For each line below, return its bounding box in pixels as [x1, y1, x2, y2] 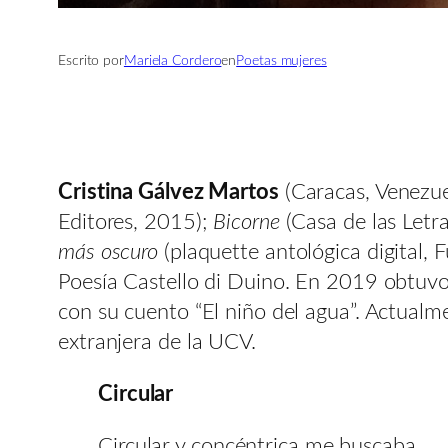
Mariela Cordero [123, 53, 222, 68]
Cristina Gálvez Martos [58, 180, 279, 203]
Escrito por [58, 53, 124, 68]
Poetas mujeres [236, 53, 327, 68]
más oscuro [58, 240, 164, 263]
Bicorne [213, 210, 286, 233]
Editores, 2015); [58, 210, 214, 233]
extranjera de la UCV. [58, 330, 256, 353]
